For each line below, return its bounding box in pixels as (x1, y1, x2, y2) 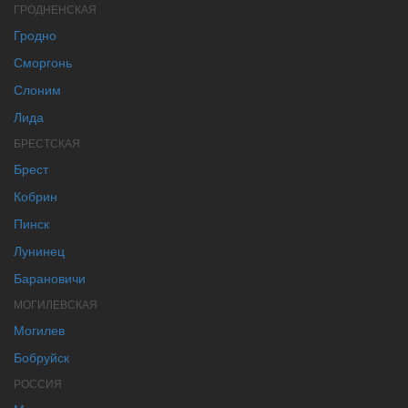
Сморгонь (14, 52, 72, 71)
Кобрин (14, 186, 57, 205)
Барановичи (14, 268, 86, 287)
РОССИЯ (14, 374, 62, 391)
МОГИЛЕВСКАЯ (14, 295, 97, 311)
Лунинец (14, 240, 65, 260)
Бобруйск (14, 347, 69, 366)
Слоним (14, 79, 61, 98)
